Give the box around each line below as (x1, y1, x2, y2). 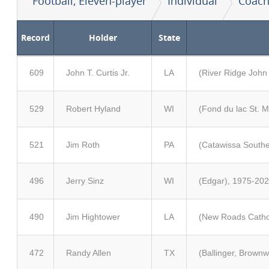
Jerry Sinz (66, 176, 104, 186)
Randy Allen (66, 248, 111, 258)
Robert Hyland (66, 104, 121, 113)
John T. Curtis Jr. (66, 68, 130, 77)
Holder (88, 32, 117, 43)
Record (21, 32, 50, 43)
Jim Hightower (66, 212, 120, 222)
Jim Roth (66, 140, 100, 150)
